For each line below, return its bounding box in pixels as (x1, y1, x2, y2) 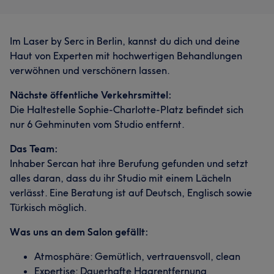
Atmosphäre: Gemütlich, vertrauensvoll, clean (34, 250, 240, 262)
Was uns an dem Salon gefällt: (10, 226, 149, 238)
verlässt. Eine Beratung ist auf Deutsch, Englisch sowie (10, 187, 252, 199)
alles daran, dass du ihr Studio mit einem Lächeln (10, 172, 231, 184)
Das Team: (10, 143, 58, 155)
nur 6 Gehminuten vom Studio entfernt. (10, 118, 185, 130)
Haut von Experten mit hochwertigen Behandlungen (10, 50, 242, 62)
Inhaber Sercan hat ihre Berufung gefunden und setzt (10, 157, 248, 169)
